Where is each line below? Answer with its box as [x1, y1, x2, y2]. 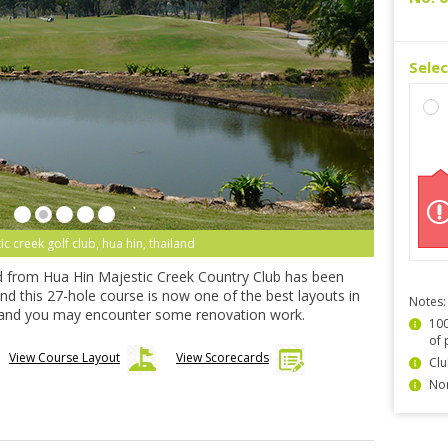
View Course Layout [9, 349, 120, 366]
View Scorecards [176, 349, 269, 366]
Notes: [409, 293, 446, 310]
